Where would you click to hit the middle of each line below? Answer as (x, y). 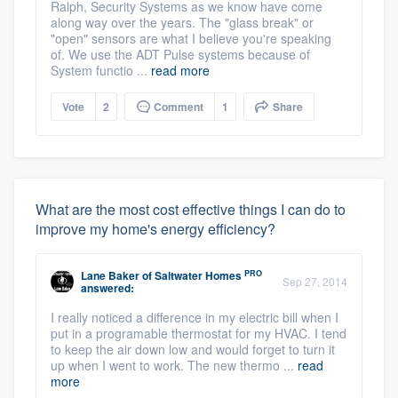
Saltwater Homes (198, 276)
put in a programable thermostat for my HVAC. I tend (199, 334)
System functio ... (101, 71)
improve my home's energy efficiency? (155, 229)
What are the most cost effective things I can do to (191, 210)
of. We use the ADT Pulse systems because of (180, 55)
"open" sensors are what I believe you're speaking (191, 39)
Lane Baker (110, 276)
